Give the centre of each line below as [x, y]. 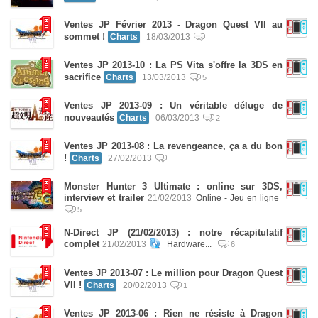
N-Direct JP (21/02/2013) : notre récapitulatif [173, 232]
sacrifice [82, 77]
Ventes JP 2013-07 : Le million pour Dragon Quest [173, 273]
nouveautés [91, 117]
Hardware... [190, 244]
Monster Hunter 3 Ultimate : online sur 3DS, [173, 186]
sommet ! [84, 37]
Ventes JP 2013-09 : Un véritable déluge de [173, 105]
